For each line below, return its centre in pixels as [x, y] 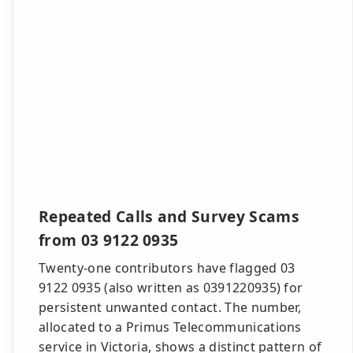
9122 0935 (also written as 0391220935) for [171, 288]
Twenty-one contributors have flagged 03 [167, 268]
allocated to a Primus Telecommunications [170, 327]
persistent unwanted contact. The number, [170, 307]
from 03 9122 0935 [109, 240]
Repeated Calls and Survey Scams [169, 216]
